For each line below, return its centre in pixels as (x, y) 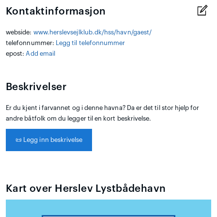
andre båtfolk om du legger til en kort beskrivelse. (79, 119)
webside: (20, 32)
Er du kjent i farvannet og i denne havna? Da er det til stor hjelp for (103, 108)
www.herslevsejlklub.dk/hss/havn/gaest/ (93, 32)
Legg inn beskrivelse (52, 140)
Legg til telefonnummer (90, 43)
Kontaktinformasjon (56, 12)
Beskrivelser (36, 87)
